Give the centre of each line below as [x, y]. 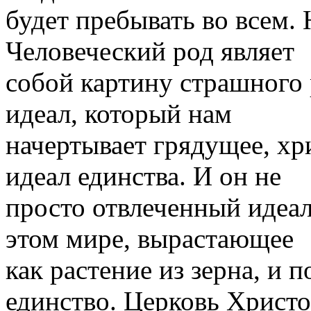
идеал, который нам [119, 113]
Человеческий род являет [150, 51]
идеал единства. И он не [143, 176]
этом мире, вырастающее [150, 238]
